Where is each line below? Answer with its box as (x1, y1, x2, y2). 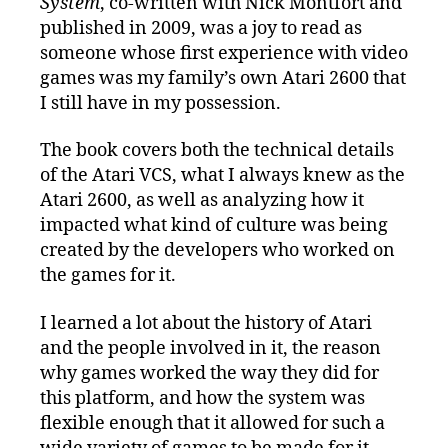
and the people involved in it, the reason (40, 336, 381, 360)
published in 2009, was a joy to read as (40, 16, 362, 40)
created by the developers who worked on (40, 239, 395, 263)
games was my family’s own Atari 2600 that (40, 66, 406, 90)
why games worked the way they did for (40, 361, 379, 385)
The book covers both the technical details (40, 139, 394, 163)
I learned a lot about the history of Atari (40, 311, 372, 335)
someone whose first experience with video (40, 41, 408, 65)
